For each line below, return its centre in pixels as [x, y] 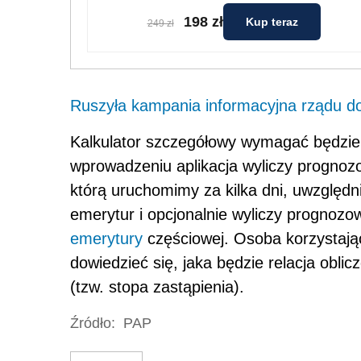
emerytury [106, 239]
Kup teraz [272, 22]
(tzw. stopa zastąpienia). [157, 287]
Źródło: [93, 323]
